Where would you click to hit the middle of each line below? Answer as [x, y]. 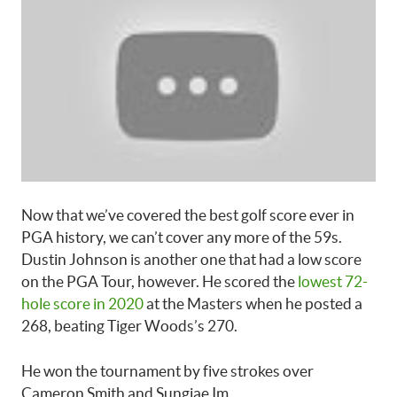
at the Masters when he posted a [253, 304]
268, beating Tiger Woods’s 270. [129, 326]
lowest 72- [333, 282]
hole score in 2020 [82, 304]
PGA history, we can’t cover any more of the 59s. [182, 237]
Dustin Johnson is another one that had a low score [191, 260]
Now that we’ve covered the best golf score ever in [188, 215]
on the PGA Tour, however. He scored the [160, 282]
